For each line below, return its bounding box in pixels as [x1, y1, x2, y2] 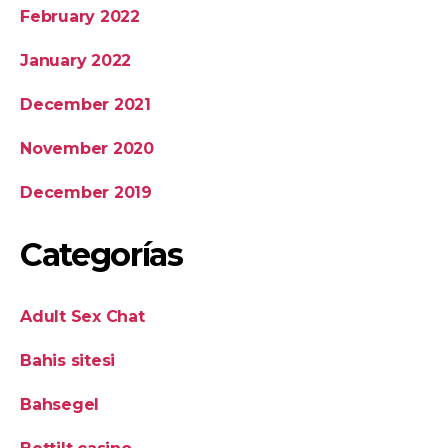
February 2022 [20, 6, 140, 26]
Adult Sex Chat [20, 306, 145, 326]
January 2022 [20, 50, 132, 70]
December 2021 [20, 94, 151, 114]
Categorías [20, 234, 183, 274]
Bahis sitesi [20, 350, 116, 370]
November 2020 [20, 138, 154, 158]
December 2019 [20, 182, 152, 202]
